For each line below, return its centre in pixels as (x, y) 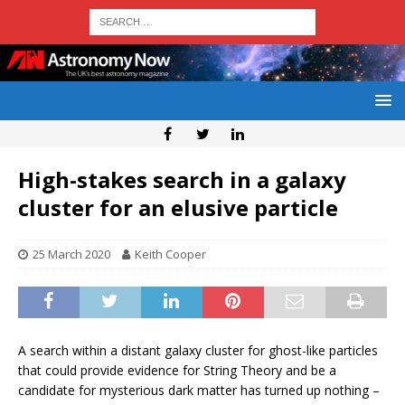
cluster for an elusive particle (178, 208)
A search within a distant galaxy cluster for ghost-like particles (198, 351)
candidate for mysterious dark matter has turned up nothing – (199, 391)
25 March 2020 (71, 254)
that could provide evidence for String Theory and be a (177, 371)
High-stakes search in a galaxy (182, 180)
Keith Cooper (170, 254)
